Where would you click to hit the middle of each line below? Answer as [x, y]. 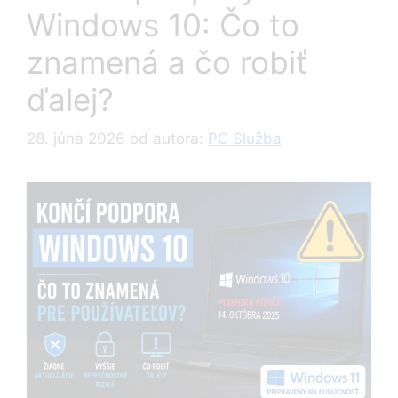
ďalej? [70, 99]
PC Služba [245, 139]
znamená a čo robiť [167, 62]
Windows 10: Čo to [163, 24]
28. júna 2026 [76, 139]
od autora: [169, 139]
